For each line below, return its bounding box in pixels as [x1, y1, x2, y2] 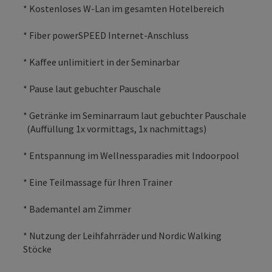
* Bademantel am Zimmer [23, 202, 131, 215]
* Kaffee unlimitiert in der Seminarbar [23, 55, 180, 68]
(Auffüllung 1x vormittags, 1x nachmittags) [23, 122, 206, 135]
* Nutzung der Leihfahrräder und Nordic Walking [23, 229, 222, 242]
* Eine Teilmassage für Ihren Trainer [23, 175, 172, 188]
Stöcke [23, 242, 52, 255]
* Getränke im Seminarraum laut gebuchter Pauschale [23, 109, 246, 121]
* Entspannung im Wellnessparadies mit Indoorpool [23, 149, 239, 161]
